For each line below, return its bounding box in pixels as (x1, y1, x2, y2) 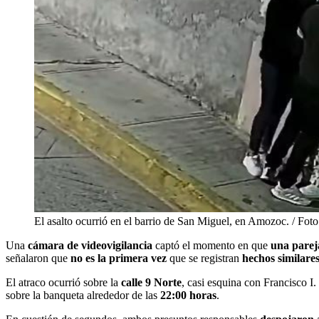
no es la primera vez (70, 252, 167, 265)
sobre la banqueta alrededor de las (6, 289, 160, 302)
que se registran (167, 252, 242, 265)
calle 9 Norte (121, 276, 182, 289)
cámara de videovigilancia (28, 239, 152, 252)
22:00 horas (160, 289, 216, 302)
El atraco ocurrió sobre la (6, 276, 121, 289)
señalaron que (6, 252, 70, 265)
